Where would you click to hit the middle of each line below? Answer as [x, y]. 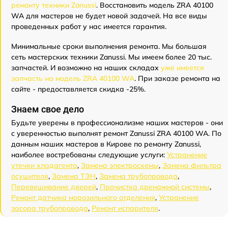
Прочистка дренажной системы [155, 187]
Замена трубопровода [138, 176]
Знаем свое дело [48, 109]
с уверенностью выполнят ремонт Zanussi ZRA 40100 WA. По [116, 133]
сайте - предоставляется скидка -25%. [78, 89]
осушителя [30, 176]
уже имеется [182, 68]
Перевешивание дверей [54, 187]
